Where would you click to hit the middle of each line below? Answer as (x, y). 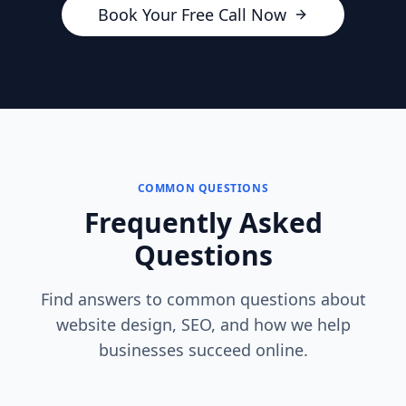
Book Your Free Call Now (192, 14)
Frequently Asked (203, 222)
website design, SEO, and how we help (203, 324)
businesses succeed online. (203, 350)
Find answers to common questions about (203, 299)
